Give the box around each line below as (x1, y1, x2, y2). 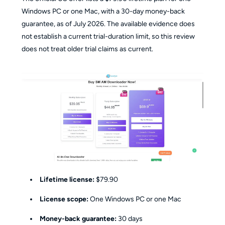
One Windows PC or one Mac (88, 195, 182, 204)
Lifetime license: (40, 175, 95, 184)
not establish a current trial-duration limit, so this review (21, 32, 195, 41)
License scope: (40, 195, 89, 204)
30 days (117, 214, 143, 223)
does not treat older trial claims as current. (21, 44, 153, 53)
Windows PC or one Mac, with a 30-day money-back (21, 7, 185, 16)
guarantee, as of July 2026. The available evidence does (21, 19, 195, 28)
